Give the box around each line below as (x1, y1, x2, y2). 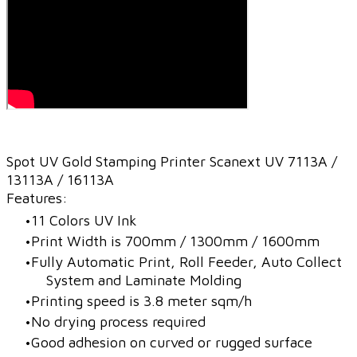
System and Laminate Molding (46, 272, 241, 289)
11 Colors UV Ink (31, 212, 137, 229)
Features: (6, 190, 68, 207)
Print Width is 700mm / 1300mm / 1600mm (31, 233, 320, 250)
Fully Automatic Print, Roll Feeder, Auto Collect (31, 253, 342, 271)
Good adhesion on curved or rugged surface (31, 334, 312, 351)
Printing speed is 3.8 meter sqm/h (31, 292, 252, 310)
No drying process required (31, 313, 206, 331)
